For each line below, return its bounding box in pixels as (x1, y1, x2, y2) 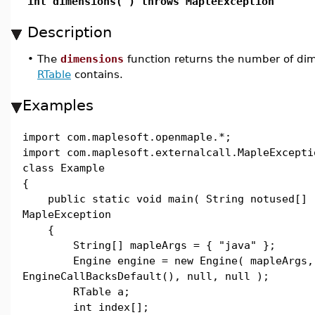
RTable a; (22, 285, 130, 297)
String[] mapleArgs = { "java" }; (22, 239, 276, 251)
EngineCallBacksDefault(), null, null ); (22, 270, 269, 282)
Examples (22, 96, 94, 114)
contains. (71, 68, 123, 80)
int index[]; (22, 301, 149, 313)
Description (27, 23, 112, 41)
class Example (22, 162, 105, 174)
